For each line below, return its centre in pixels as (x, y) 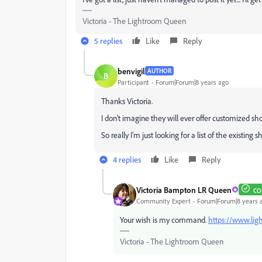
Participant (133, 82)
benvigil (131, 71)
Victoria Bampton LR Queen (184, 189)
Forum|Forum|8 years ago (192, 82)
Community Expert (163, 201)
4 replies (127, 159)
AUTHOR (159, 71)
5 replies (108, 41)
